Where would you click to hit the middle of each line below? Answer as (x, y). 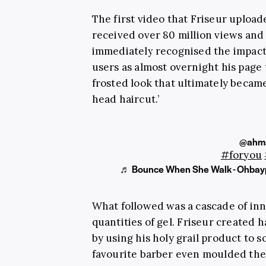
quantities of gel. (134, 222)
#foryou (241, 155)
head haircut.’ (126, 99)
